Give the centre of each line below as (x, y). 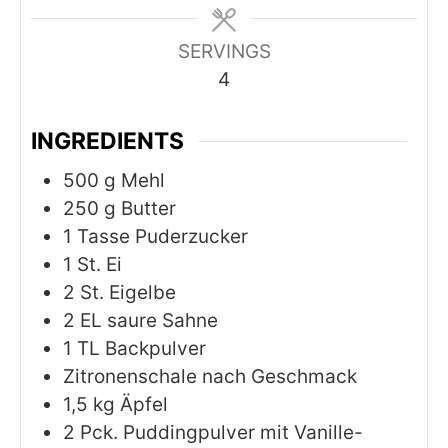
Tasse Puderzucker (162, 236)
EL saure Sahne (149, 320)
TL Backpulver (141, 348)
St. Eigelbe (128, 292)
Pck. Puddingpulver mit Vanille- (221, 432)
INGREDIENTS (107, 140)
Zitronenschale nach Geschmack (210, 376)
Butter (148, 208)
